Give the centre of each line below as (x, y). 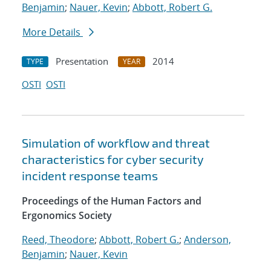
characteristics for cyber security (113, 159)
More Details (53, 32)
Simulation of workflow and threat (116, 143)
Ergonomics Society (67, 216)
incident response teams (90, 176)
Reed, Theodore (58, 240)
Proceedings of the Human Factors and (112, 201)
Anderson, (207, 240)
